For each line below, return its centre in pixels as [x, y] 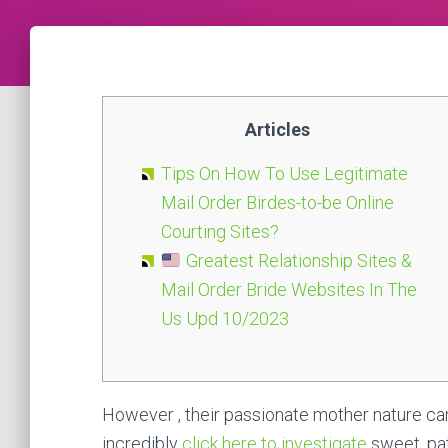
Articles [277, 130]
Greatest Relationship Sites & [296, 261]
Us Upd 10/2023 [225, 319]
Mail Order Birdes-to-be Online [277, 203]
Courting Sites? [220, 232]
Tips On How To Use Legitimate [284, 174]
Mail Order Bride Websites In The [289, 290]
